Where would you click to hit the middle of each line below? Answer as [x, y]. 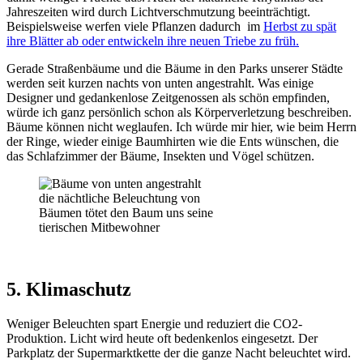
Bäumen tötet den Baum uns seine [126, 212]
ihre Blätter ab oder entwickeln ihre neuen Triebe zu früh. [153, 41]
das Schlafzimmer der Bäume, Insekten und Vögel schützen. [160, 156]
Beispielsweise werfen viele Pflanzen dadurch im [135, 26]
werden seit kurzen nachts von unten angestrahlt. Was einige [160, 83]
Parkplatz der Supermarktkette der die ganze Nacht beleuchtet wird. [179, 352]
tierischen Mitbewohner [99, 227]
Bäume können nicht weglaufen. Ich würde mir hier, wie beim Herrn [181, 126]
